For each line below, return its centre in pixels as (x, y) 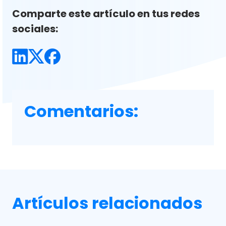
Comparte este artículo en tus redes (106, 14)
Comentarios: (81, 111)
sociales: (35, 29)
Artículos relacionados (107, 203)
